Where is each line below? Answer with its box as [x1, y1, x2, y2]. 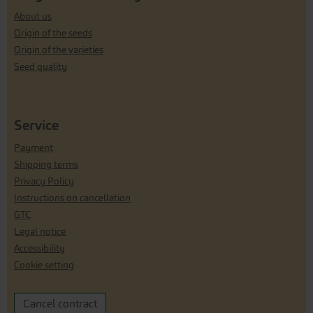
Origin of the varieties [14, 44, 103, 56]
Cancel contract [23, 297, 97, 310]
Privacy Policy [14, 175, 74, 187]
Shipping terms [14, 159, 78, 170]
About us [14, 10, 52, 22]
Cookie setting [14, 259, 74, 271]
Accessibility [14, 242, 65, 254]
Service [14, 117, 59, 133]
